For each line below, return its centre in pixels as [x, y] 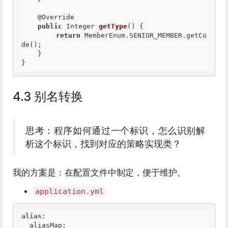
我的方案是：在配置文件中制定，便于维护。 [99, 173]
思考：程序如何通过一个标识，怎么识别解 [115, 131]
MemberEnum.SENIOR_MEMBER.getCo [144, 35]
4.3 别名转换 [48, 96]
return [68, 35]
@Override [56, 17]
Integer [80, 26]
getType [113, 26]
